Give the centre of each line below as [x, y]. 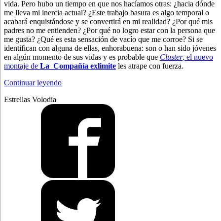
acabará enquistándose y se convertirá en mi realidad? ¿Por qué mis [108, 21]
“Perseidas [77, 82]
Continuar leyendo [33, 82]
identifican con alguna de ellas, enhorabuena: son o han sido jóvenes [110, 48]
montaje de [22, 66]
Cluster [171, 57]
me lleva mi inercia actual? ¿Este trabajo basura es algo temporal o [107, 12]
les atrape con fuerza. [150, 66]
